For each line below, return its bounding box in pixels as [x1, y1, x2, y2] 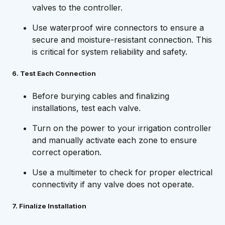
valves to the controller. [32, 3, 123, 13]
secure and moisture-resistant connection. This [32, 35, 212, 45]
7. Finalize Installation [12, 201, 86, 210]
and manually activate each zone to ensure [32, 135, 197, 145]
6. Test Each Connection [12, 69, 96, 78]
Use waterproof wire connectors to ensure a [32, 23, 204, 33]
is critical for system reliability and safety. [32, 47, 187, 57]
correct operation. [32, 147, 101, 157]
